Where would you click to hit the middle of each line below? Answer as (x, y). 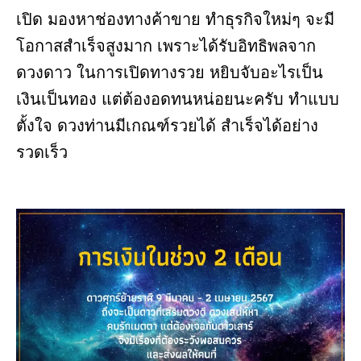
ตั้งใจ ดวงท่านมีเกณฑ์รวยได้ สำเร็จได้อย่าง (167, 126)
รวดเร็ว (44, 153)
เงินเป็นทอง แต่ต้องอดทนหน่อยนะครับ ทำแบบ (178, 100)
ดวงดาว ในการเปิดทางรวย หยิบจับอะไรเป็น (170, 73)
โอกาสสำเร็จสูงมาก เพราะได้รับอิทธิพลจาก (166, 46)
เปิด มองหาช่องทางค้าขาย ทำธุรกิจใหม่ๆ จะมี (175, 20)
